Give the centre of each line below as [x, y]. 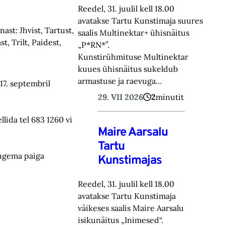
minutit [170, 97]
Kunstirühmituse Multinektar [133, 57]
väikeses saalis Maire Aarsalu [131, 208]
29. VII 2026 [121, 97]
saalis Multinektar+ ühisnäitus [134, 32]
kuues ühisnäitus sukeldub [128, 69]
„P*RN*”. [94, 44]
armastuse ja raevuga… [120, 81]
